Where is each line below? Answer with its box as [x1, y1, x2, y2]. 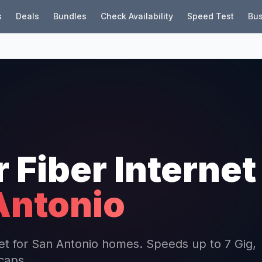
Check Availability [100, 11, 173, 21]
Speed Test [187, 11, 234, 21]
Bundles [53, 11, 87, 21]
